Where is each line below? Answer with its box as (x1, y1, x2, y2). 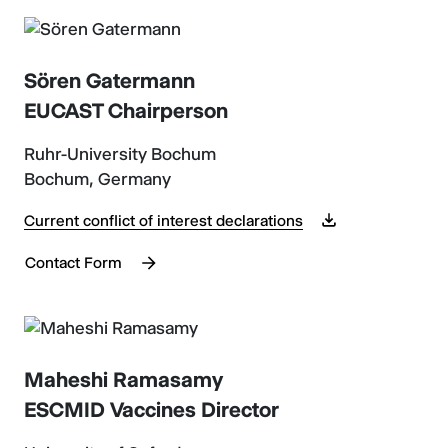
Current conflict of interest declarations (24, 211, 303, 230)
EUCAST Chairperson (24, 98, 228, 123)
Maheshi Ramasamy (24, 366, 223, 392)
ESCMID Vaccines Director (24, 396, 279, 422)
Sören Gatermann (24, 68, 195, 93)
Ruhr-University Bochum (24, 144, 216, 164)
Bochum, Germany (24, 169, 171, 189)
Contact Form (25, 252, 122, 272)
